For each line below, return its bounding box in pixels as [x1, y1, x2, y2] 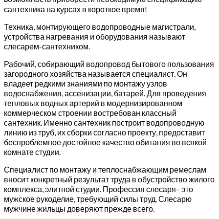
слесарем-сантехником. [4, 42, 90, 51]
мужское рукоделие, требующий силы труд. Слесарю [4, 194, 192, 204]
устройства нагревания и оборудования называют [4, 32, 185, 42]
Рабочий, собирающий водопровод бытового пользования [4, 59, 214, 69]
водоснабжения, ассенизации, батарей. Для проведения [4, 88, 206, 98]
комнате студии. [4, 147, 61, 157]
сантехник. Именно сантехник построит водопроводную [4, 118, 204, 128]
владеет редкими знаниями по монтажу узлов [4, 79, 167, 88]
